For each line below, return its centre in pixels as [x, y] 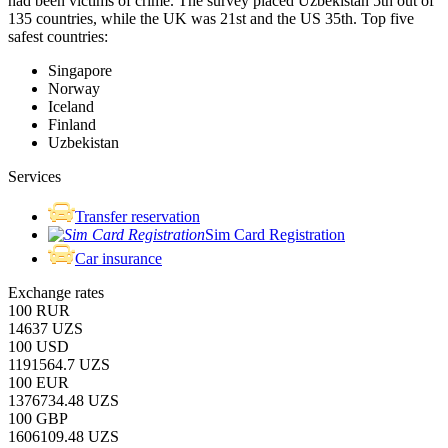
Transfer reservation [137, 216]
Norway [74, 88]
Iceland [71, 106]
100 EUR [38, 382]
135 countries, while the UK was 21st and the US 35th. [184, 18]
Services [34, 176]
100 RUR [39, 310]
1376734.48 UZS [63, 400]
